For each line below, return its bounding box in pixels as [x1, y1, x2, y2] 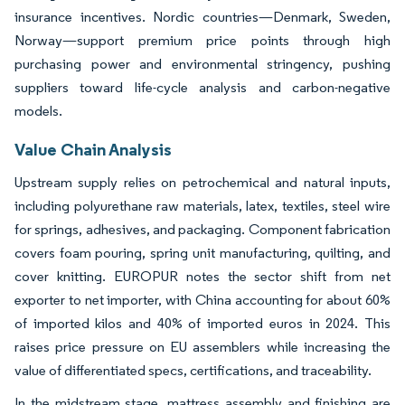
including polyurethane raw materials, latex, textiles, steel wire [14, 196, 391, 214]
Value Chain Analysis [14, 137, 172, 160]
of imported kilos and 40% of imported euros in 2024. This [14, 314, 391, 332]
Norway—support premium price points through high [14, 31, 391, 49]
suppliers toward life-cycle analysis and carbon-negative [14, 78, 391, 96]
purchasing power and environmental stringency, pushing [14, 54, 391, 72]
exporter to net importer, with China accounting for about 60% [14, 290, 391, 308]
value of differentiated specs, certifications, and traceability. [14, 361, 372, 379]
